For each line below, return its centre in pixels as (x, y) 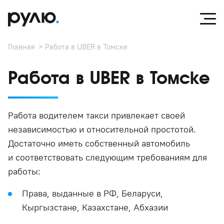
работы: (24, 171)
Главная (21, 47)
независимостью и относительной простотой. (102, 129)
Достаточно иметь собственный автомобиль (99, 143)
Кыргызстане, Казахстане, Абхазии (95, 207)
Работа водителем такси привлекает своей (96, 115)
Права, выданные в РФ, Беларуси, (92, 193)
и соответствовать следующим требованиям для (107, 157)
